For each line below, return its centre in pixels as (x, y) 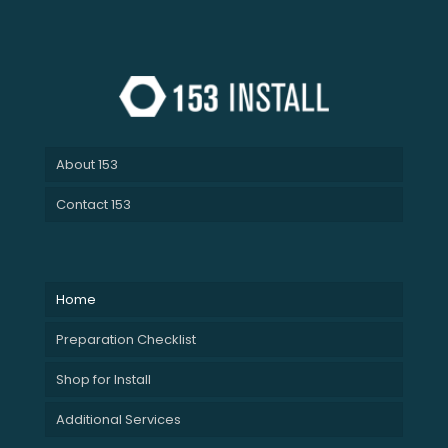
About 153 (87, 165)
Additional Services (118, 420)
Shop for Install (103, 380)
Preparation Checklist (126, 340)
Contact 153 (93, 205)
